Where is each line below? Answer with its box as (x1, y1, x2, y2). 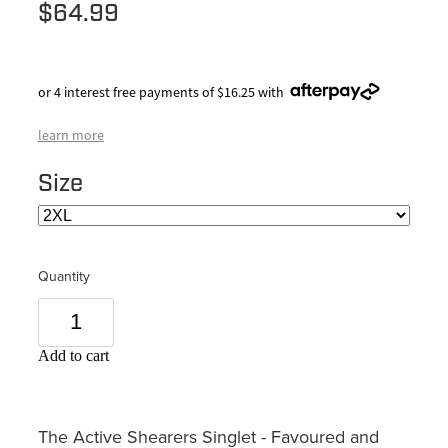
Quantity (38, 265, 90, 286)
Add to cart (38, 346, 109, 364)
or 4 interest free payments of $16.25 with (38, 82, 284, 101)
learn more (38, 125, 104, 144)
